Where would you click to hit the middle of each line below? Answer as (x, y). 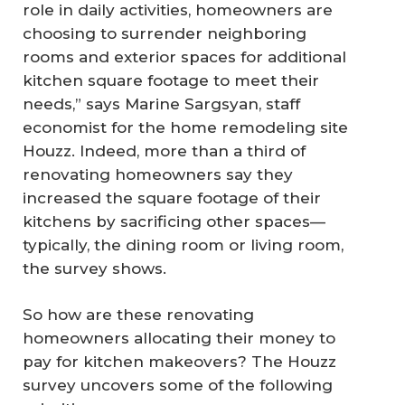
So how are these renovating (138, 315)
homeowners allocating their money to (179, 339)
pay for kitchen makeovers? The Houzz (179, 362)
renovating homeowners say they (158, 174)
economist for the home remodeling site (185, 127)
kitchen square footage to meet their (171, 80)
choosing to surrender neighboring (165, 33)
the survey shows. (94, 268)
